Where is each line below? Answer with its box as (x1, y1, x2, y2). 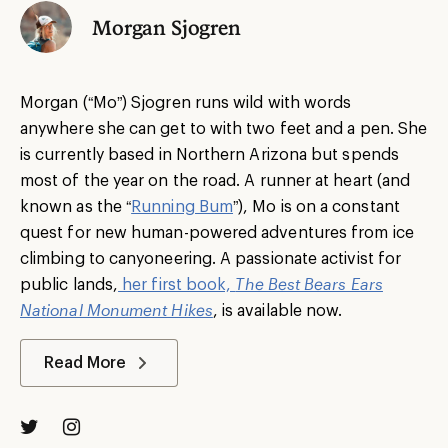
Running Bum (131, 195, 234, 215)
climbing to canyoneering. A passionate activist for (20, 247, 402, 267)
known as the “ (20, 195, 132, 215)
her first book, (118, 273, 236, 293)
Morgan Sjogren (92, 14, 241, 39)
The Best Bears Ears (235, 273, 383, 293)
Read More (44, 351, 127, 371)
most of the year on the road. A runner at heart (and (20, 169, 411, 189)
